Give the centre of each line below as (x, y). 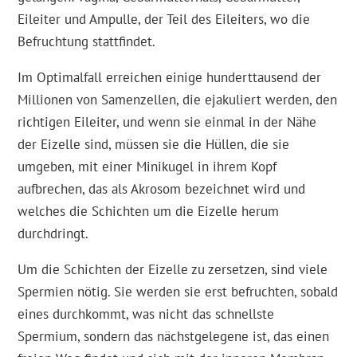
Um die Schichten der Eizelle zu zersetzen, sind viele (173, 269)
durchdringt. (53, 233)
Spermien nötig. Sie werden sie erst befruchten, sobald (178, 292)
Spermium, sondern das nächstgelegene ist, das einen (174, 336)
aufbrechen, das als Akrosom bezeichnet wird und (162, 189)
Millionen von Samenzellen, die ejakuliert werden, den (178, 100)
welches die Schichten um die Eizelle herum (149, 211)
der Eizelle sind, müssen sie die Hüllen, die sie (154, 144)
